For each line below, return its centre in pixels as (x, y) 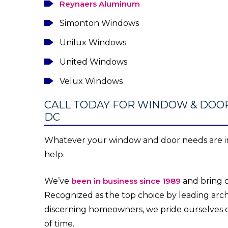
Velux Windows (91, 81)
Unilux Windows (93, 43)
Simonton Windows (99, 23)
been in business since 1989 (126, 181)
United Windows (93, 62)
